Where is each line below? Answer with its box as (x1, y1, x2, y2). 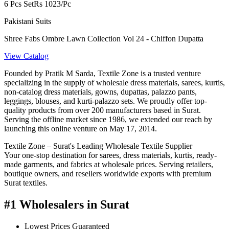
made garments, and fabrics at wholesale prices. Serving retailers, (4, 160, 213, 169)
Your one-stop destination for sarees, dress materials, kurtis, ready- (4, 151, 217, 160)
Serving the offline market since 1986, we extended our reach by (4, 115, 212, 124)
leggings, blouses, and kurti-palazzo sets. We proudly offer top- (4, 97, 207, 106)
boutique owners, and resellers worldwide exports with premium (4, 169, 211, 178)
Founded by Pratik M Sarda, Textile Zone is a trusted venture (4, 69, 201, 78)
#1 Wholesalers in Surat (4, 197, 129, 211)
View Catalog (4, 52, 49, 61)
